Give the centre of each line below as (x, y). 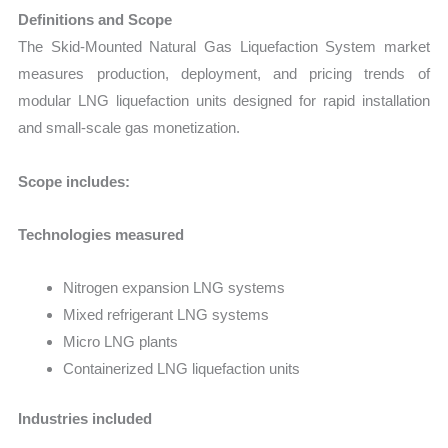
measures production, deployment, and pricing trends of (224, 74)
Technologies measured (101, 234)
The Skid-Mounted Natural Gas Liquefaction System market (224, 47)
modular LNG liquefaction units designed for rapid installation (224, 101)
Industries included (85, 418)
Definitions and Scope (95, 20)
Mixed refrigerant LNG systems (166, 315)
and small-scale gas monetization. (129, 128)
